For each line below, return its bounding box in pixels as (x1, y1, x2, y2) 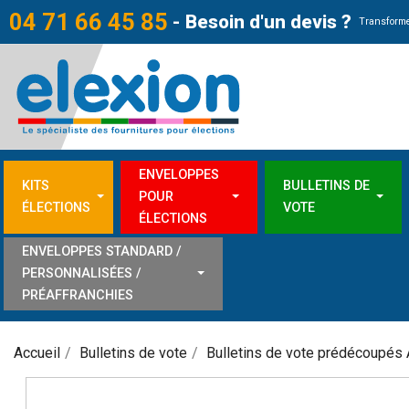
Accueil (14, 344, 60, 362)
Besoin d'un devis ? (185, 11, 351, 33)
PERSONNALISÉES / (22, 266, 142, 282)
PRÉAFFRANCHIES (22, 288, 133, 304)
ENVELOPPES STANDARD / (22, 244, 182, 260)
